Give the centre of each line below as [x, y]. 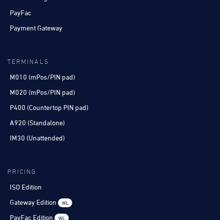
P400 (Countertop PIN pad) [49, 107]
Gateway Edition [34, 202]
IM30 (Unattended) [37, 137]
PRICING [22, 172]
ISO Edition [26, 187]
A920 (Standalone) [37, 122]
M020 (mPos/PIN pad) [42, 92]
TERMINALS [28, 62]
